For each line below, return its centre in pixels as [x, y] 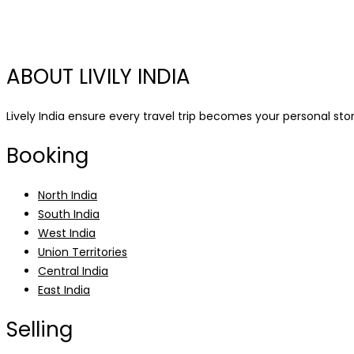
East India [64, 290]
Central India [73, 271]
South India [69, 214]
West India [67, 233]
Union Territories [83, 252]
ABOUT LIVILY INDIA [98, 76]
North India [68, 195]
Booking [47, 155]
